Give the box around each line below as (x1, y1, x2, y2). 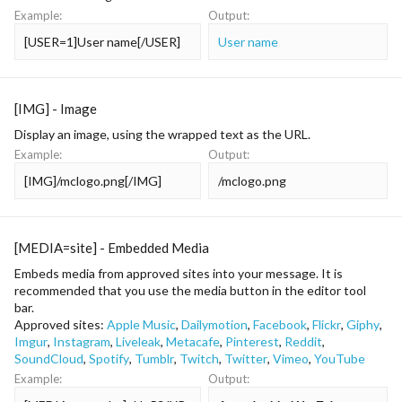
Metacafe (166, 334, 220, 349)
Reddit (284, 334, 322, 349)
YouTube (314, 351, 365, 366)
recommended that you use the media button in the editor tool (14, 283, 366, 298)
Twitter (224, 351, 267, 366)
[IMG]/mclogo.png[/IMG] (24, 172, 162, 188)
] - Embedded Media (92, 240, 209, 256)
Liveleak (116, 334, 161, 349)
